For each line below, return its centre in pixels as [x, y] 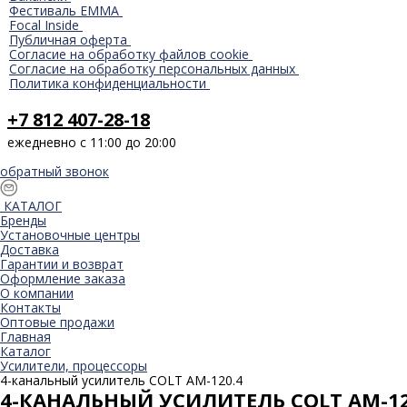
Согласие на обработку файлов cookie [129, 54]
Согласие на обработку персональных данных [152, 69]
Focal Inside [44, 25]
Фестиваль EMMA [66, 10]
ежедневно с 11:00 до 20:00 [92, 142]
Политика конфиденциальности [108, 83]
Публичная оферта [68, 40]
